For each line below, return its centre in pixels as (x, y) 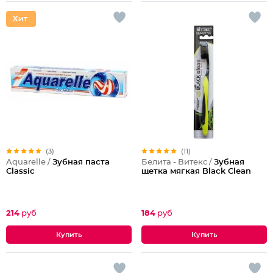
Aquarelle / (29, 162)
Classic (20, 172)
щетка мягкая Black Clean (196, 172)
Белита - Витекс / (178, 162)
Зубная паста (81, 162)
